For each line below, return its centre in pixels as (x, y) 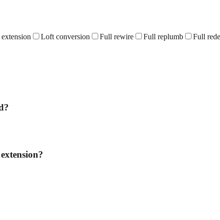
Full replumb (163, 36)
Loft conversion (65, 36)
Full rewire (117, 36)
